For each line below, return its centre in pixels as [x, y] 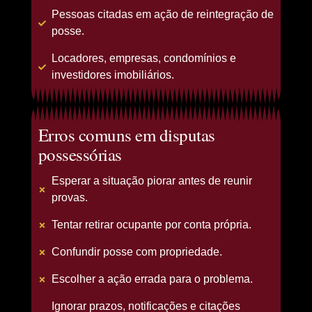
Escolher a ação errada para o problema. [152, 279]
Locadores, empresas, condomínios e [143, 58]
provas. [69, 198]
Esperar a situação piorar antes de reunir [151, 181]
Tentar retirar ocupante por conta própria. [151, 225]
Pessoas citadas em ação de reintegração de [162, 15]
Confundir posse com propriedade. [136, 252]
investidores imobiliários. [112, 75]
